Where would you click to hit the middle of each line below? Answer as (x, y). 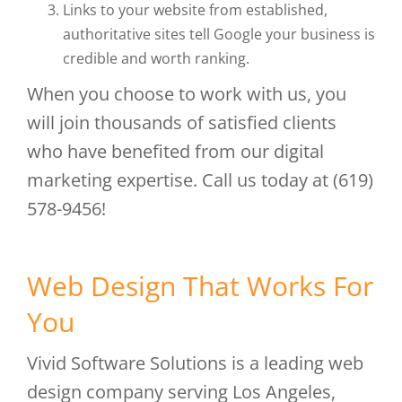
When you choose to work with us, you (187, 94)
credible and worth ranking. (156, 58)
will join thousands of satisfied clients (182, 122)
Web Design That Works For (200, 286)
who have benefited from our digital (175, 151)
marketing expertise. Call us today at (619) (200, 180)
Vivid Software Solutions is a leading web (195, 363)
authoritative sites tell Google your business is (219, 34)
